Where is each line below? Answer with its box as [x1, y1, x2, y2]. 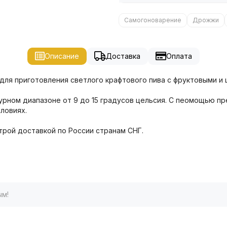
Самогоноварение [124, 16, 181, 24]
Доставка [105, 51, 140, 60]
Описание [44, 51, 79, 60]
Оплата [166, 51, 192, 60]
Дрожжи [193, 16, 219, 24]
